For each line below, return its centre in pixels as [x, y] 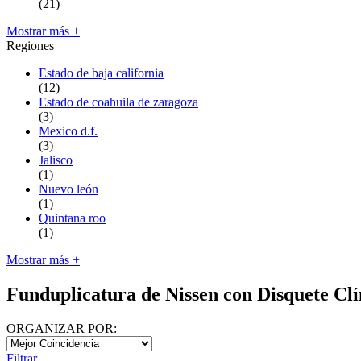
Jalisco [56, 160]
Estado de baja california [101, 73]
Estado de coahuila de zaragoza [118, 102]
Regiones [30, 45]
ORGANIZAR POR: [62, 328]
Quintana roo [72, 218]
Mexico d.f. [68, 131]
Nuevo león [68, 189]
